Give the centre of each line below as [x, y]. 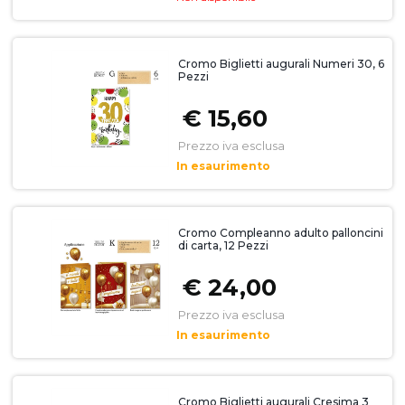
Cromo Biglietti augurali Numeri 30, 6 [281, 63]
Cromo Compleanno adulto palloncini [280, 232]
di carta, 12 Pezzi [223, 245]
